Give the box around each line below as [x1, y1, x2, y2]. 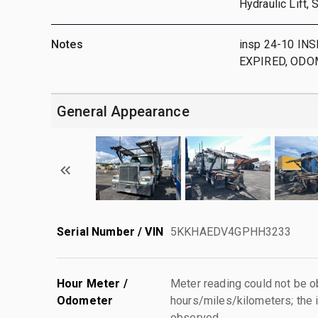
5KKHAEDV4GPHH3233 [170, 224, 292, 238]
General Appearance [57, 102, 190, 120]
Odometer [57, 293, 114, 307]
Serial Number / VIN [57, 224, 163, 238]
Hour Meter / [57, 276, 128, 290]
